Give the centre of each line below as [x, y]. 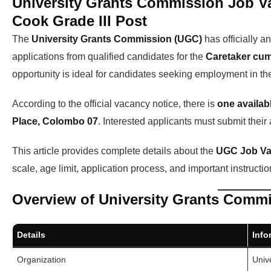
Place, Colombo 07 [55, 122]
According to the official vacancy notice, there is [115, 104]
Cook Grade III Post [80, 21]
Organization [41, 260]
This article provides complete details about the [114, 151]
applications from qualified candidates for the [109, 57]
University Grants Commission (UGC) [117, 39]
